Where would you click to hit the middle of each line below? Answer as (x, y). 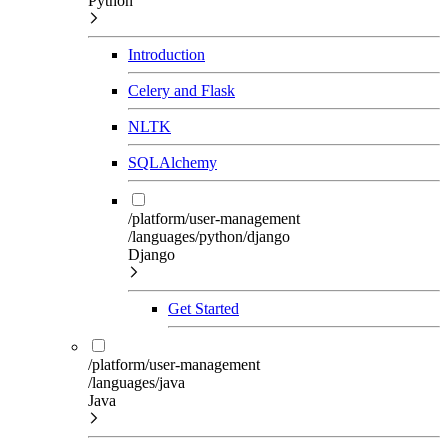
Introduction (166, 54)
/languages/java (136, 382)
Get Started (203, 308)
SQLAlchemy (172, 162)
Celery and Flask (181, 90)
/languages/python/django (209, 236)
